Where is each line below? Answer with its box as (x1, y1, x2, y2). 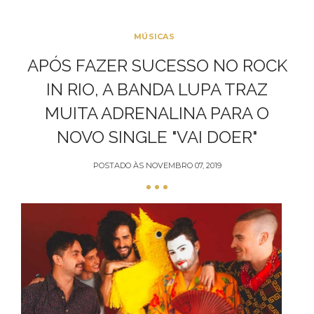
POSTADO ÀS (93, 161, 146, 170)
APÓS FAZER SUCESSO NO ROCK (27, 55, 287, 76)
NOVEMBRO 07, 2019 (145, 161, 221, 170)
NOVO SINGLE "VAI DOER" (57, 127, 257, 147)
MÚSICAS (133, 32, 175, 41)
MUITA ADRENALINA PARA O (45, 103, 269, 123)
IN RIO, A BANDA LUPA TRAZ (46, 79, 268, 100)
